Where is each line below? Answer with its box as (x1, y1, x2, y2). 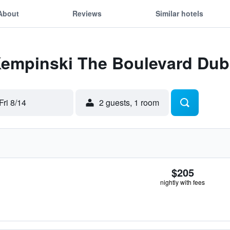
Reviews (72, 8, 102, 18)
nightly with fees (160, 178, 205, 186)
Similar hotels (155, 8, 203, 18)
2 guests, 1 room (99, 97, 159, 108)
